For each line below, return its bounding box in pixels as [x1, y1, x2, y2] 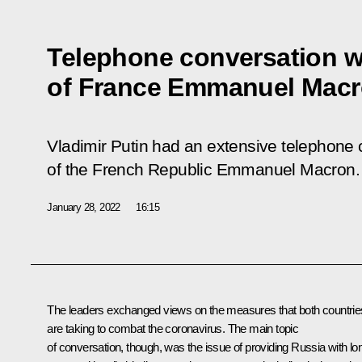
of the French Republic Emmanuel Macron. [47, 159, 360, 179]
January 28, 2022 [47, 200, 120, 213]
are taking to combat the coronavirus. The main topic [47, 321, 299, 335]
